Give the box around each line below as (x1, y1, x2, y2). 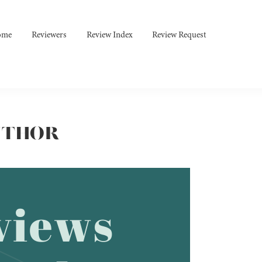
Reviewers (32, 29, 67, 40)
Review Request (152, 29, 207, 40)
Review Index (87, 29, 133, 40)
